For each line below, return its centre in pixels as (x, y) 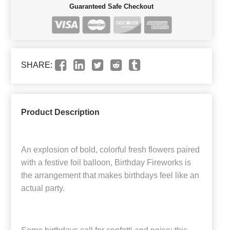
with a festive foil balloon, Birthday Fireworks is (106, 162)
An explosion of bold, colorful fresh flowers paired (110, 149)
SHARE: (37, 65)
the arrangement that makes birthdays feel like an (110, 175)
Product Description (60, 112)
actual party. (43, 188)
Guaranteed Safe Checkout (111, 6)
